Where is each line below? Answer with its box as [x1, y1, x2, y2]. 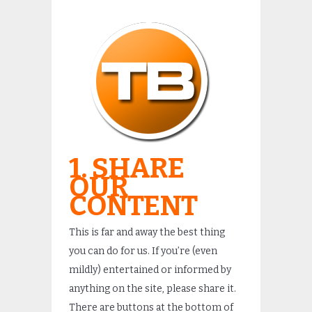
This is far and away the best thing [69, 226, 225, 238]
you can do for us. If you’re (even [69, 245, 217, 257]
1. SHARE [69, 152, 185, 185]
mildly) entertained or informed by [69, 264, 231, 276]
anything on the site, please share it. [69, 283, 236, 295]
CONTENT [69, 189, 198, 223]
